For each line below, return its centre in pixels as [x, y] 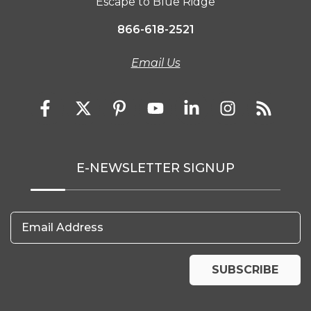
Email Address [62, 228]
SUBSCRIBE [245, 270]
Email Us [155, 63]
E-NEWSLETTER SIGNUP [155, 168]
